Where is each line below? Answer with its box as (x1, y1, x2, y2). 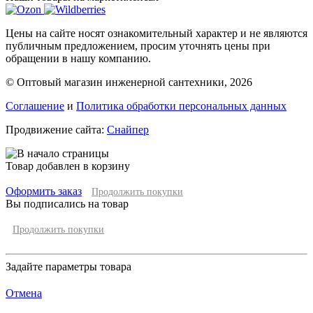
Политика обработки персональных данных (76, 99, 286, 112)
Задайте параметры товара (6, 260, 131, 272)
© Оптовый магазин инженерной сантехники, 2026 (6, 75, 252, 88)
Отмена (6, 286, 42, 299)
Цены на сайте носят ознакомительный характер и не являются (6, 27, 307, 39)
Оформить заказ (6, 184, 82, 197)
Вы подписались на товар (6, 197, 129, 210)
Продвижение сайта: (6, 123, 107, 136)
